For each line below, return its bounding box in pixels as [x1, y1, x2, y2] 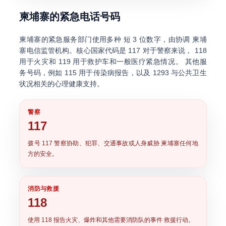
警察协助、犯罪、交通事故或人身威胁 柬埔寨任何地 [52, 140, 198, 147]
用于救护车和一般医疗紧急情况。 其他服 [70, 58, 207, 66]
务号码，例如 [19, 69, 65, 77]
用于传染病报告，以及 [76, 69, 153, 77]
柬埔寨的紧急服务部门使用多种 [19, 35, 124, 43]
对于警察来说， [140, 46, 195, 54]
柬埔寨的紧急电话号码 [19, 11, 121, 22]
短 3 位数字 [123, 35, 161, 43]
